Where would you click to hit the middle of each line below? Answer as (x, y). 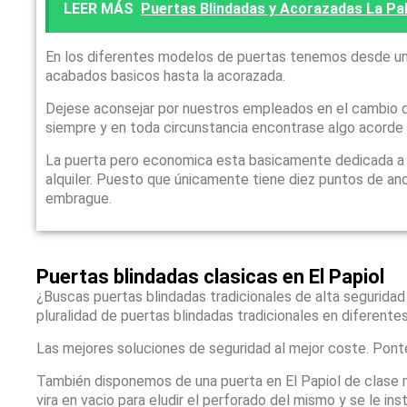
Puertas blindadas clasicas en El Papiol (211, 276)
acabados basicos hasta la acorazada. (166, 75)
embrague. (79, 198)
